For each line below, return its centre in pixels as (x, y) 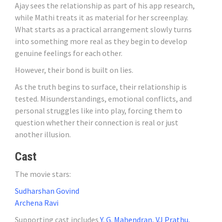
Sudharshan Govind (47, 191)
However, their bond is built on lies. (74, 70)
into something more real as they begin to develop (101, 41)
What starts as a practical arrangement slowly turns (103, 29)
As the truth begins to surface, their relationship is (101, 87)
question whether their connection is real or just (97, 122)
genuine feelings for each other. (69, 53)
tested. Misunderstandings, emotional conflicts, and (103, 99)
